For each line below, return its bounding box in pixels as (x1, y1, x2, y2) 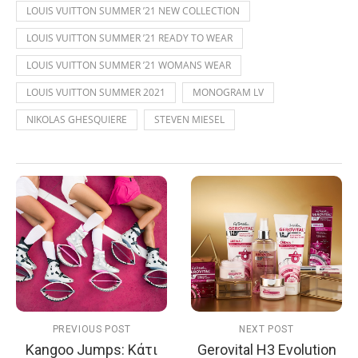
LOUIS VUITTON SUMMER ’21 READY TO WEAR (26, 30, 233, 45)
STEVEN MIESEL (154, 112, 225, 126)
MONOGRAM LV (193, 85, 264, 99)
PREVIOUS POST (52, 323, 131, 335)
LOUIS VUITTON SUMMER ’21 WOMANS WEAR (26, 58, 231, 72)
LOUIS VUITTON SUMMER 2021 (26, 85, 165, 99)
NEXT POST (239, 323, 294, 335)
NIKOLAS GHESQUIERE (26, 112, 127, 126)
